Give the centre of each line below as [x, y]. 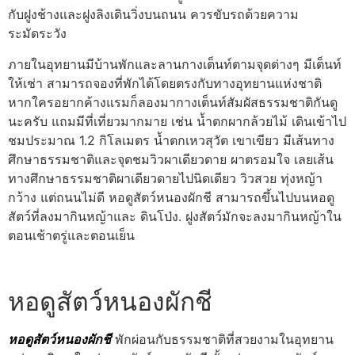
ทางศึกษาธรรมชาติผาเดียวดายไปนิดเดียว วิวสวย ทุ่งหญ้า [165, 178]
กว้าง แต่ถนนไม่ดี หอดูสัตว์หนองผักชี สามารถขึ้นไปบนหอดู [171, 197]
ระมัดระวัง [37, 34]
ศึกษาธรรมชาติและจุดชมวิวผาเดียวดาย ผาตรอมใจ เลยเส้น [171, 159]
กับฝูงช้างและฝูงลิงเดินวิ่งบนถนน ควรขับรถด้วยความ [153, 15]
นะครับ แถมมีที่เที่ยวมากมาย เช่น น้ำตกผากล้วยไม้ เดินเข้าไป [177, 121]
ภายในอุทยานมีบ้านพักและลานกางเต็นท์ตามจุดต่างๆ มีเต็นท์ [175, 64]
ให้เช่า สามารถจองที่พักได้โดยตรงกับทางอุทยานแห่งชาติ [165, 83]
